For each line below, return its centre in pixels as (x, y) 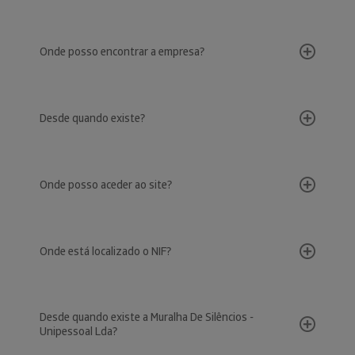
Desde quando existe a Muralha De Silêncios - (147, 317)
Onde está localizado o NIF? (105, 251)
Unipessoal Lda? (78, 331)
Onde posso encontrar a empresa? (122, 52)
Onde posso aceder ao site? (106, 185)
